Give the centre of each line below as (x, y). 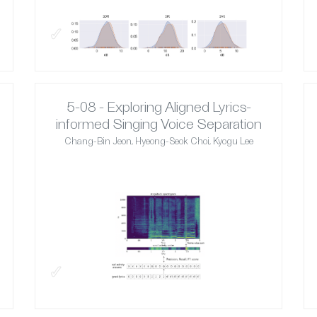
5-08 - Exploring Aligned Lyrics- (158, 106)
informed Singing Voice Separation (158, 123)
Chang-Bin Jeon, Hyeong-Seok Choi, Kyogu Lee (158, 141)
